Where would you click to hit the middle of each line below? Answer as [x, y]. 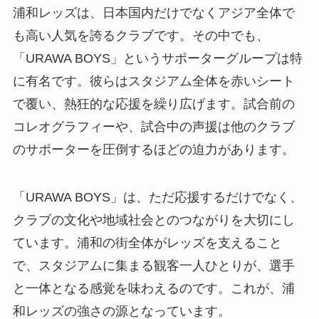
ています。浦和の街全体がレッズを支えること [147, 243]
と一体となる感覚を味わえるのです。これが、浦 [153, 289]
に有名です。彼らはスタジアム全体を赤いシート [153, 81]
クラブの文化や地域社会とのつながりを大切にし [153, 220]
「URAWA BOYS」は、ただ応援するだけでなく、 [157, 198]
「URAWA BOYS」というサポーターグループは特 [157, 58]
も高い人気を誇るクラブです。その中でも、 [141, 35]
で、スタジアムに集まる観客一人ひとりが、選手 [153, 266]
